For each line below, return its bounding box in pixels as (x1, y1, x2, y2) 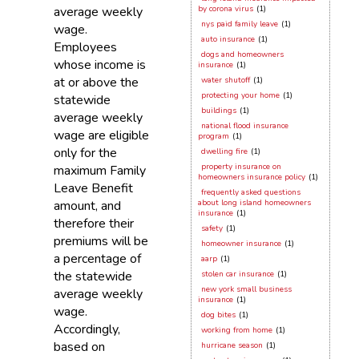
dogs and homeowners (200, 49, 284, 60)
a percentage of (53, 250, 141, 268)
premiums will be (53, 232, 148, 250)
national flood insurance (200, 120, 288, 131)
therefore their (53, 215, 134, 232)
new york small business (200, 284, 292, 295)
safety (200, 223, 223, 234)
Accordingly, (53, 321, 120, 338)
